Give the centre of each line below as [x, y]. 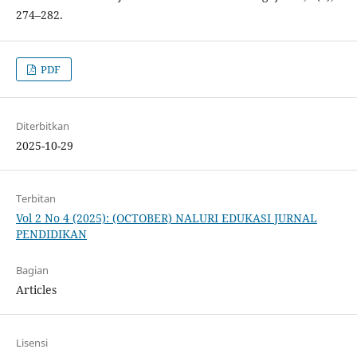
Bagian [32, 271]
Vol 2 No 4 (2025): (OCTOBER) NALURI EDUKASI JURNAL [166, 218]
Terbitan [35, 199]
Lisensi [31, 343]
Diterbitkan [42, 126]
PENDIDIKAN [51, 234]
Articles [36, 290]
